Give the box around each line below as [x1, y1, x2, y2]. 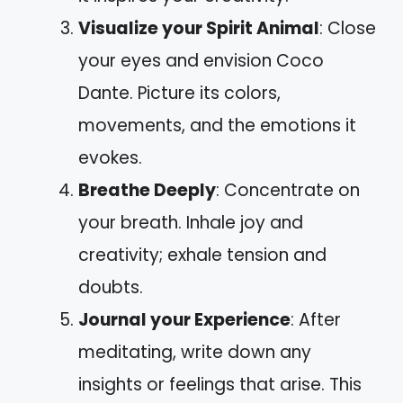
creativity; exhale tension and [78, 242, 327, 267]
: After [291, 307, 341, 332]
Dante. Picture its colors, [78, 80, 281, 105]
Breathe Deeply [78, 177, 216, 202]
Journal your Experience [78, 307, 291, 332]
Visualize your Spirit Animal [78, 15, 319, 40]
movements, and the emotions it [78, 112, 356, 138]
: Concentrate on [216, 177, 360, 202]
